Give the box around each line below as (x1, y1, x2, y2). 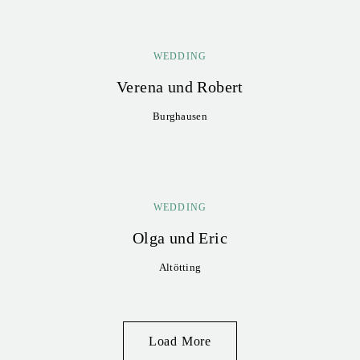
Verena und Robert (117, 78, 243, 96)
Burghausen (153, 110, 207, 122)
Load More (148, 334, 212, 348)
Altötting (158, 261, 202, 273)
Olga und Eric (132, 229, 228, 247)
